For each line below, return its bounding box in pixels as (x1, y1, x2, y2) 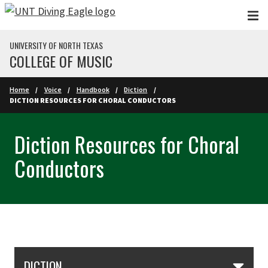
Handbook (76, 85, 109, 94)
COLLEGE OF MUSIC (10, 50, 112, 72)
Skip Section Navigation (14, 248, 120, 262)
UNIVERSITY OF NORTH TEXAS (10, 39, 103, 51)
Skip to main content (6, 7, 99, 21)
